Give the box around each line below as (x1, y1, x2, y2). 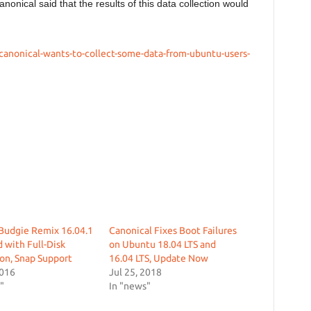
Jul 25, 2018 (108, 267, 162, 278)
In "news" (108, 280, 151, 292)
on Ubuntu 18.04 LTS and (108, 239, 216, 250)
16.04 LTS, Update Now (108, 253, 208, 264)
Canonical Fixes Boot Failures (108, 225, 237, 236)
